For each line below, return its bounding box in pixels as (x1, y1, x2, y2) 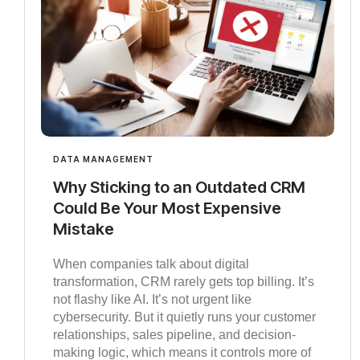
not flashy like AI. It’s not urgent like (53, 292, 252, 307)
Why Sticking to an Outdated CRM (53, 178, 305, 198)
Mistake (53, 219, 114, 239)
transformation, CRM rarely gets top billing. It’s (53, 275, 314, 289)
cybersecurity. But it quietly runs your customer (53, 310, 316, 325)
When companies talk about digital (53, 257, 249, 272)
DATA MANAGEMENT (53, 154, 153, 165)
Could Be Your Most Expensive (53, 198, 281, 219)
